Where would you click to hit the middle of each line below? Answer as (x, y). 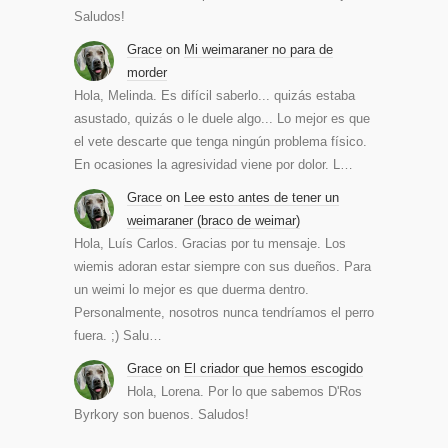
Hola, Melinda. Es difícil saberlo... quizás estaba (214, 96)
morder (147, 73)
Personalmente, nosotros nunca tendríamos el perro (224, 313)
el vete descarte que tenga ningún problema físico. (220, 142)
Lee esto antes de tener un (261, 198)
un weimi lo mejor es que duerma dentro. (191, 290)
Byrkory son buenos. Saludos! (161, 415)
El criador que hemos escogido (273, 369)
